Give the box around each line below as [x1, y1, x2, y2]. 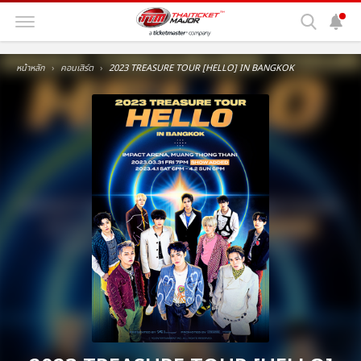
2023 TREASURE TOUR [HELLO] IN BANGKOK [109, 61, 294, 75]
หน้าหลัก [16, 61, 45, 75]
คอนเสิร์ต [60, 61, 93, 75]
